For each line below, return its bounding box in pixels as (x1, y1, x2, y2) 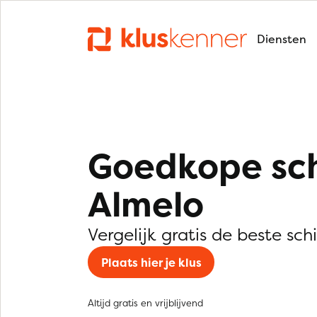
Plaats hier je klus (100, 254, 202, 270)
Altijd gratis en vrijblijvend (88, 296, 203, 309)
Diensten (257, 31, 306, 47)
